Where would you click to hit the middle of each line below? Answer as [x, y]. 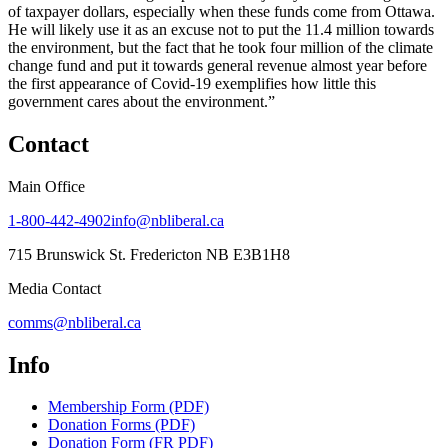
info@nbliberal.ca [167, 220]
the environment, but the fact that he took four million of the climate [220, 47]
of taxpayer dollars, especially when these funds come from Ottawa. [221, 11]
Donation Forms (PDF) [121, 425]
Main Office [46, 186]
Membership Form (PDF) [128, 407]
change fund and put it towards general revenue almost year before [217, 65]
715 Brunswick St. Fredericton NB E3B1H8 [149, 254]
